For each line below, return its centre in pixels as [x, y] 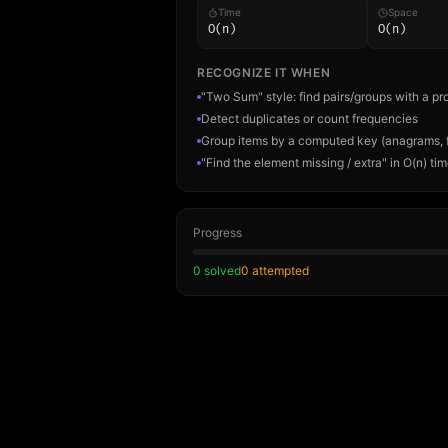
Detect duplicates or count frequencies [309, 118]
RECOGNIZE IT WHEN [264, 72]
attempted [279, 270]
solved [221, 270]
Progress [217, 232]
